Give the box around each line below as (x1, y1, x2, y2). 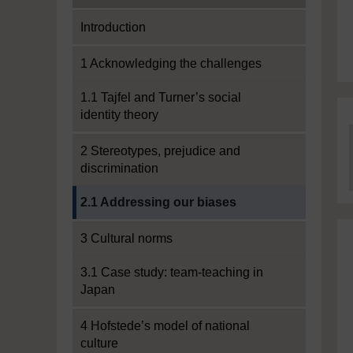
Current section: (72, 187, 160, 200)
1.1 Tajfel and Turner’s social (80, 91, 241, 104)
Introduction (80, 20, 146, 34)
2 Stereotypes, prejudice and (80, 144, 240, 158)
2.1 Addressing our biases (80, 195, 236, 209)
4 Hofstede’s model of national (80, 319, 250, 333)
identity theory (80, 108, 158, 121)
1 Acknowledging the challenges (80, 57, 262, 70)
